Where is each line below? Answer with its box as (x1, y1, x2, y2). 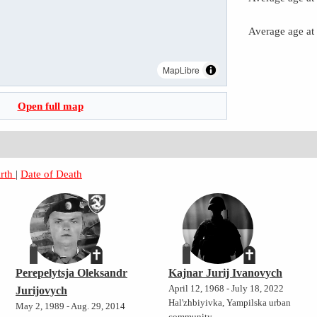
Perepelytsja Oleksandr (16, 267, 127, 279)
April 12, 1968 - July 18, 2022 (168, 284, 284, 294)
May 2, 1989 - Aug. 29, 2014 (16, 301, 125, 312)
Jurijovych (16, 284, 67, 297)
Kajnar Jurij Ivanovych (168, 267, 282, 279)
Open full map (17, 100, 83, 113)
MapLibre (163, 64, 200, 76)
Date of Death (21, 168, 83, 180)
